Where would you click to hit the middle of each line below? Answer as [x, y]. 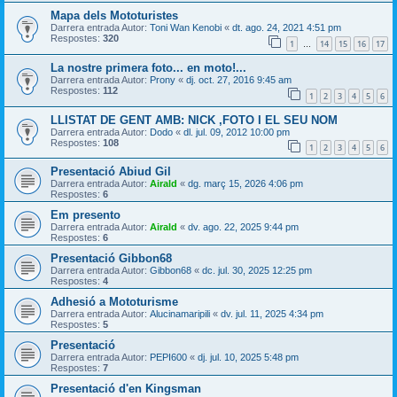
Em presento [86, 215]
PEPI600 [168, 358]
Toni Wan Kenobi [186, 28]
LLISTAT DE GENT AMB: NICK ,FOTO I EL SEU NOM [194, 120]
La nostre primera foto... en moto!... [148, 67]
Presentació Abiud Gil [111, 172]
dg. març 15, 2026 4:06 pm [245, 184]
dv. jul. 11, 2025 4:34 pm [272, 314]
